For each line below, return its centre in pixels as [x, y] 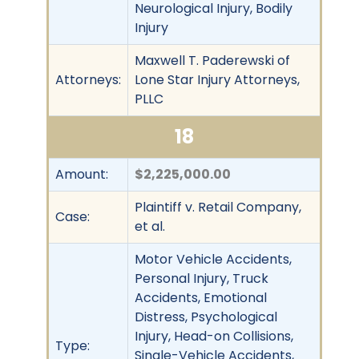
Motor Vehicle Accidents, [213, 259]
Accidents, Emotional [201, 297]
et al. [150, 226]
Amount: [82, 174]
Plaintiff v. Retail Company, [218, 207]
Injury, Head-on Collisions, [214, 336]
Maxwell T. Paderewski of [212, 60]
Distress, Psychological [206, 317]
